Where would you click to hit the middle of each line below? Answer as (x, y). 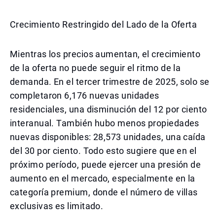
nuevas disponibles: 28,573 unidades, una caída (108, 137)
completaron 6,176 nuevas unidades (85, 95)
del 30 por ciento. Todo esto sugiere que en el (103, 151)
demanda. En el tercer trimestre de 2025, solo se (110, 82)
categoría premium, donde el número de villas (104, 192)
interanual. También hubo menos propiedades (105, 123)
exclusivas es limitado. (57, 206)
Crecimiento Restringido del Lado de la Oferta (104, 24)
